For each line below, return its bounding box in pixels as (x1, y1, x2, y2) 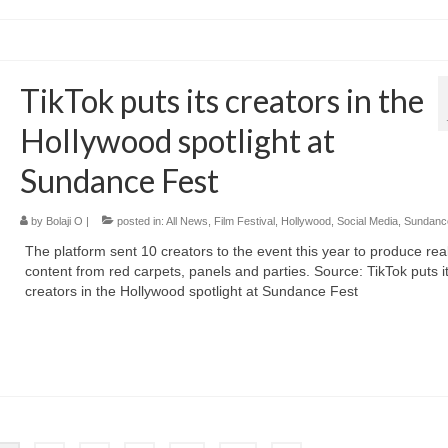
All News (165, 215, 208, 228)
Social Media (336, 215, 398, 228)
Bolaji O (45, 215, 83, 228)
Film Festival (213, 215, 275, 228)
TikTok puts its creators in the (19, 81, 424, 121)
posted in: (113, 215, 166, 228)
